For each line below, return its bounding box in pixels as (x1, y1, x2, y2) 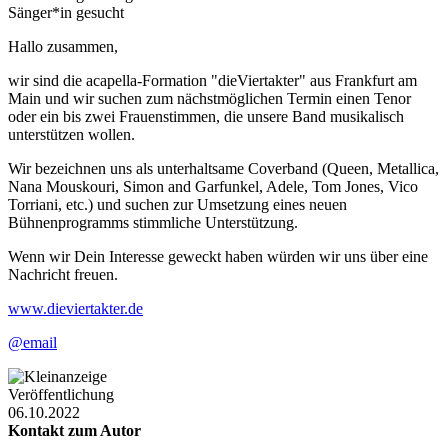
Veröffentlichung (8, 385, 114, 403)
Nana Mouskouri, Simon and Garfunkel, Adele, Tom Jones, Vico (8, 177, 418, 195)
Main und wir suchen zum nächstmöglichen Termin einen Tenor (8, 89, 411, 107)
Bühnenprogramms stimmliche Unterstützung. (8, 213, 298, 231)
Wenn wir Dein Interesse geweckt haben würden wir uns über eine (8, 247, 428, 265)
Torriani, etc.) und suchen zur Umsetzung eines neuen (8, 195, 347, 213)
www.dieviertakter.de (8, 299, 143, 317)
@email (8, 333, 57, 351)
